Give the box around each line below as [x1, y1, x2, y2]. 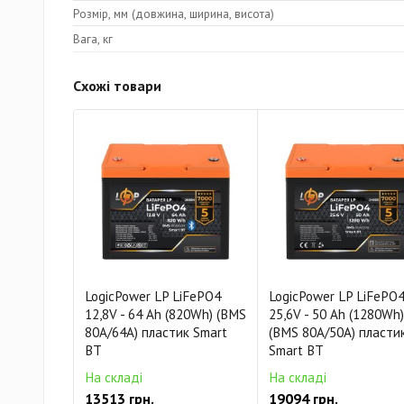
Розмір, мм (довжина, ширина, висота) [73, 5, 274, 22]
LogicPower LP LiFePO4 [85, 288, 221, 305]
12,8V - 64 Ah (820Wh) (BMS [85, 306, 246, 323]
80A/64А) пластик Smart [85, 324, 227, 341]
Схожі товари [73, 77, 161, 95]
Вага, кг [73, 31, 113, 47]
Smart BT [269, 342, 324, 359]
